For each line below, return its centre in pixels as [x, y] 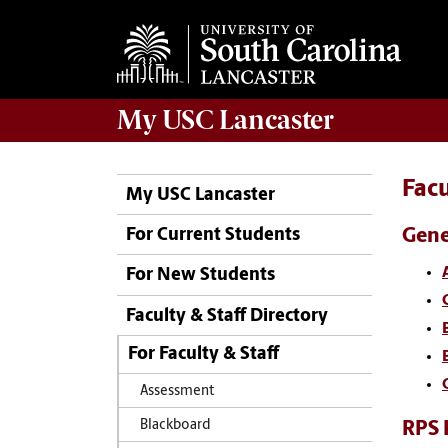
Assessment [176, 391]
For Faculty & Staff [203, 355]
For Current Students [213, 236]
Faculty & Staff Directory [227, 316]
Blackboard [174, 425]
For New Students [200, 276]
